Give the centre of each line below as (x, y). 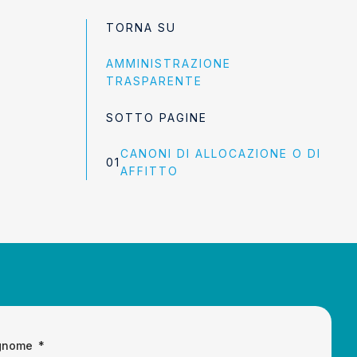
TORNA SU (141, 27)
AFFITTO (149, 171)
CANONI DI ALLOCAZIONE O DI (220, 154)
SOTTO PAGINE (156, 117)
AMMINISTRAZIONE (168, 64)
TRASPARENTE (154, 81)
